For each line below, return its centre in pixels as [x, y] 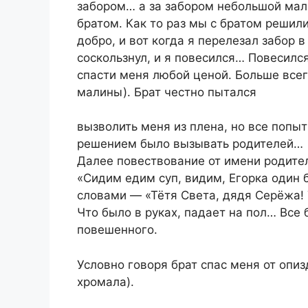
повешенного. [117, 230]
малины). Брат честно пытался [167, 92]
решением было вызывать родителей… [190, 144]
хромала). [106, 282]
